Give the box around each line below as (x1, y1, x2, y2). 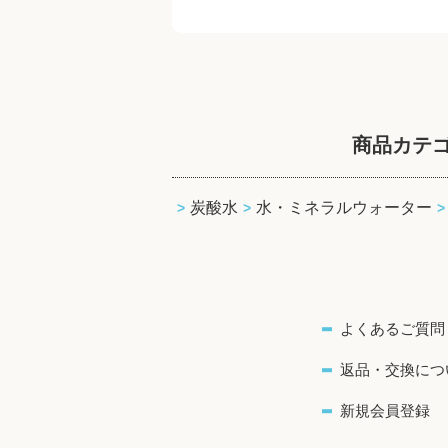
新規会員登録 (340, 402, 430, 419)
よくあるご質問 (340, 320, 445, 337)
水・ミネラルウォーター (256, 199, 432, 216)
